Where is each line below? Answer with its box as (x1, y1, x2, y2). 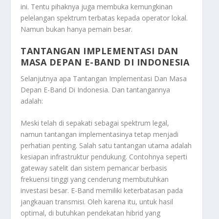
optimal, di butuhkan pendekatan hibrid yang (21, 208, 161, 218)
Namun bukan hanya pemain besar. (21, 24, 133, 34)
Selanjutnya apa (21, 74, 73, 84)
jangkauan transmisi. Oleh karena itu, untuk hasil (21, 197, 174, 207)
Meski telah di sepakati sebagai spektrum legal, (21, 118, 170, 128)
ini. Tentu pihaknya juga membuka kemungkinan (21, 1, 173, 11)
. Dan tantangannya (108, 85, 171, 95)
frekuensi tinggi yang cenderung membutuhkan (21, 175, 169, 184)
